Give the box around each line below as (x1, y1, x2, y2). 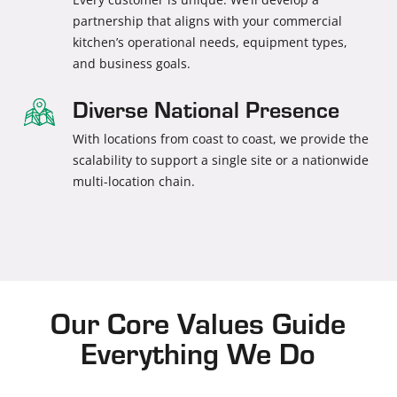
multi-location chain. (73, 172, 196, 190)
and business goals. (73, 54, 191, 72)
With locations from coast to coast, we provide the (73, 129, 370, 147)
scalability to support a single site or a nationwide (73, 151, 370, 168)
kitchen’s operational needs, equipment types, (73, 33, 348, 51)
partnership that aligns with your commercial (73, 12, 343, 29)
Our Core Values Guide (51, 301, 346, 342)
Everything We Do (81, 331, 316, 372)
